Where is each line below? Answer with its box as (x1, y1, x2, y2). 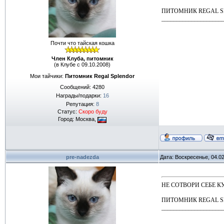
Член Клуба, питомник (51, 55, 113, 61)
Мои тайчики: (30, 72, 65, 79)
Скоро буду (78, 108, 107, 115)
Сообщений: (60, 84, 92, 90)
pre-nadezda (65, 154, 99, 160)
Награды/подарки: (55, 92, 103, 99)
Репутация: (65, 101, 96, 107)
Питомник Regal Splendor (65, 72, 134, 79)
